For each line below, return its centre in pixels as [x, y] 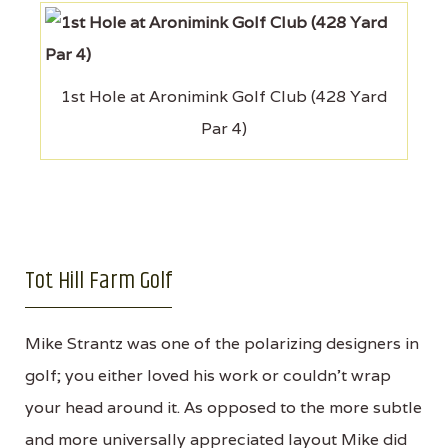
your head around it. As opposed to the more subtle [223, 407]
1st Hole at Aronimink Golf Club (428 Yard [224, 96]
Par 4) [224, 128]
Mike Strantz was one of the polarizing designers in [222, 343]
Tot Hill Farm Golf [98, 280]
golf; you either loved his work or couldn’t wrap [208, 375]
